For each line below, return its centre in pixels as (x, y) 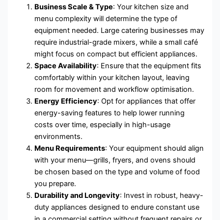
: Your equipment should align (155, 148)
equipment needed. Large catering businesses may (120, 30)
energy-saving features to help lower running (110, 113)
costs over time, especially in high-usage (103, 124)
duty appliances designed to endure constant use (117, 207)
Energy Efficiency (66, 101)
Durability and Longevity (77, 195)
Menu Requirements (70, 148)
